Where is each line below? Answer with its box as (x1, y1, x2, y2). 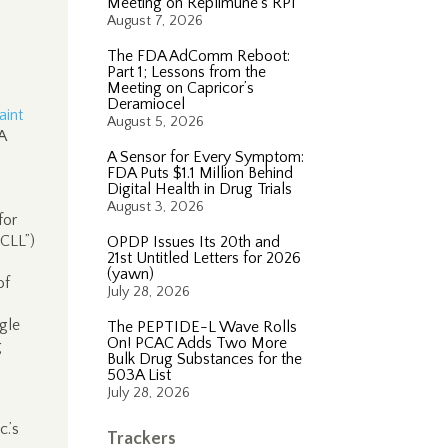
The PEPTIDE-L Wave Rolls (107, 318, 298, 336)
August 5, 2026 (107, 114, 205, 130)
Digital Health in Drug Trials (107, 180, 293, 198)
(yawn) (107, 265, 155, 283)
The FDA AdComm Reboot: (107, 47, 291, 65)
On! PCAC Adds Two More (107, 334, 288, 352)
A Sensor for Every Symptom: (107, 148, 305, 166)
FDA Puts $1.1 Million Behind (107, 164, 294, 182)
